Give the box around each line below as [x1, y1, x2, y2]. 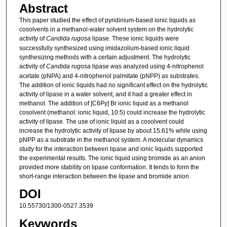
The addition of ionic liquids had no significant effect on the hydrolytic [19, 81, 208, 89]
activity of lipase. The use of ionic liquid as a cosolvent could [19, 118, 184, 125]
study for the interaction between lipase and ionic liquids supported [19, 145, 203, 153]
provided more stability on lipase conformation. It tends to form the [19, 163, 199, 171]
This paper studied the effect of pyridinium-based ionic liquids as [19, 16, 196, 24]
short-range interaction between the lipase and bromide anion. [19, 172, 191, 180]
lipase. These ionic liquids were [90, 34, 179, 42]
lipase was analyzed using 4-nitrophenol [90, 62, 204, 70]
